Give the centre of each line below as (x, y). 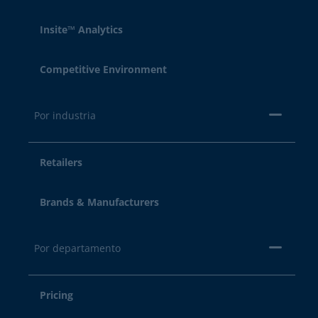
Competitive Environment (103, 69)
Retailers (61, 162)
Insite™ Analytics (81, 29)
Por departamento (77, 248)
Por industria (65, 115)
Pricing (56, 295)
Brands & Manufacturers (99, 202)
